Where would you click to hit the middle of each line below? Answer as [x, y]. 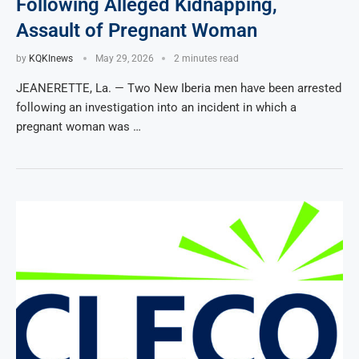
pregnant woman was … [79, 126]
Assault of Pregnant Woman [137, 30]
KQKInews [51, 58]
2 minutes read [206, 58]
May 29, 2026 [125, 58]
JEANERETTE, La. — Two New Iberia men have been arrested [179, 88]
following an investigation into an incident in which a [156, 107]
